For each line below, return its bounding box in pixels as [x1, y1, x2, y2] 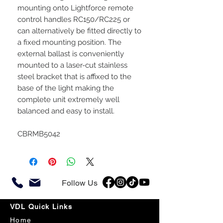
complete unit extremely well [17, 95, 119, 104]
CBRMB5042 [17, 129, 60, 138]
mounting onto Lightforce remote [17, 3, 133, 12]
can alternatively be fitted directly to [17, 26, 141, 35]
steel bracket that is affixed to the [17, 72, 131, 81]
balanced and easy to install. [17, 107, 114, 115]
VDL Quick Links [10, 203, 72, 211]
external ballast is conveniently [17, 49, 124, 58]
